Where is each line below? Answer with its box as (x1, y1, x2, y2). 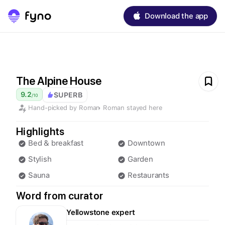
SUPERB (54, 91, 83, 99)
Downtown (128, 139, 165, 148)
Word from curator (16, 190, 103, 202)
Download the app (145, 11, 208, 21)
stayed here (124, 104, 162, 111)
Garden (128, 155, 153, 164)
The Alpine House (16, 74, 101, 87)
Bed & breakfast (28, 139, 83, 148)
